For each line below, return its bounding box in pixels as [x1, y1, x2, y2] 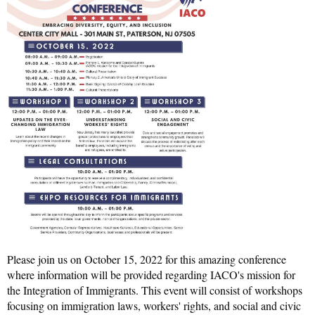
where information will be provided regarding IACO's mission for [7, 266, 295, 282]
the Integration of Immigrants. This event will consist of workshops [7, 282, 302, 297]
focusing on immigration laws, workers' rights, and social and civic [7, 297, 301, 313]
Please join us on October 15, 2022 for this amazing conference [7, 251, 286, 266]
